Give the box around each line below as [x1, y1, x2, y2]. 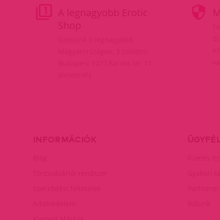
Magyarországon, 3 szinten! [58, 46, 148, 56]
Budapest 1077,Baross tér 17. [58, 58, 154, 68]
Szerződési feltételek [33, 183, 101, 193]
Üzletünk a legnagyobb [58, 34, 133, 44]
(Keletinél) [58, 70, 91, 80]
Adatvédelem [33, 198, 76, 208]
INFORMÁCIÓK [33, 134, 97, 144]
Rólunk [188, 198, 210, 208]
